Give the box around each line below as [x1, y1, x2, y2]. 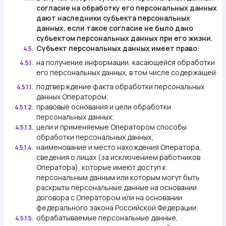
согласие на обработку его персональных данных [36, 3, 217, 13]
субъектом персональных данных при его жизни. [36, 33, 213, 43]
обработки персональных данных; [36, 132, 154, 142]
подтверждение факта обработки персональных [36, 82, 204, 91]
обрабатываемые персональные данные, [36, 213, 178, 222]
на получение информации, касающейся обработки [36, 58, 215, 67]
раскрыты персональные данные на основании [36, 183, 197, 192]
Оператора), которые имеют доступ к [36, 162, 166, 172]
